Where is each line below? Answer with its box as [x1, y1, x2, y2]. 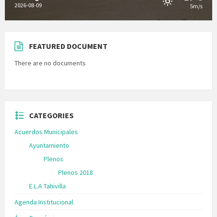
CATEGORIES [29, 110, 74, 120]
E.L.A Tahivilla [29, 181, 66, 190]
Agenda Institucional [15, 197, 73, 206]
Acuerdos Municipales [15, 127, 78, 136]
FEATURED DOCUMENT [29, 41, 108, 51]
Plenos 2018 [58, 168, 93, 177]
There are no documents [15, 58, 86, 67]
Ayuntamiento [29, 140, 69, 150]
